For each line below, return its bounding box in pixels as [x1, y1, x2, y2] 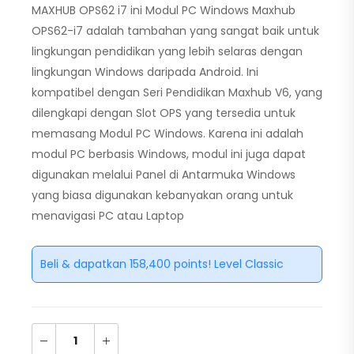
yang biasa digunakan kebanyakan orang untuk [32, 187, 293, 204]
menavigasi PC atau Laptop [32, 208, 184, 224]
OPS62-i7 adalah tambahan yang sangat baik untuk [32, 23, 319, 40]
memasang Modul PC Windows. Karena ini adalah [32, 126, 303, 142]
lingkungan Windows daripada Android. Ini [32, 64, 258, 81]
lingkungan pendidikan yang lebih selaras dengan [32, 43, 303, 60]
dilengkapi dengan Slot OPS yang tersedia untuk [32, 105, 296, 122]
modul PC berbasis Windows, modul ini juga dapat [32, 146, 306, 163]
